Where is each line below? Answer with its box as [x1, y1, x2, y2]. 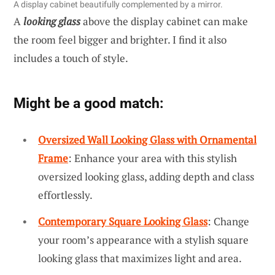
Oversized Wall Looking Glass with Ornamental [38, 132, 257, 147]
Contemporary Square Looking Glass [38, 214, 207, 229]
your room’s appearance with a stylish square [38, 233, 249, 247]
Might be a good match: [14, 94, 163, 112]
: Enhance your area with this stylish [68, 150, 237, 165]
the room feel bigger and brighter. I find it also [14, 32, 227, 47]
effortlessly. [38, 187, 93, 202]
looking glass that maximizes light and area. [38, 251, 242, 266]
